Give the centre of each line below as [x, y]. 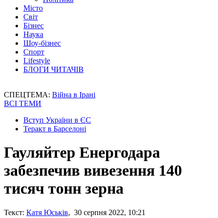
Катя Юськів [47, 212]
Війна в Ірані [74, 95]
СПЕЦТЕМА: [28, 95]
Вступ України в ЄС [57, 120]
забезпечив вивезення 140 [93, 171]
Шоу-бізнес [42, 43]
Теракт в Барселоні [55, 129]
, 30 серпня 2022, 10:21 [107, 212]
